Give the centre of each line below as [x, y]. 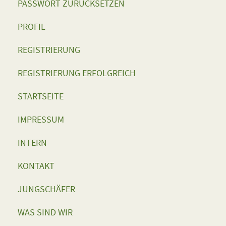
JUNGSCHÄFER [46, 189]
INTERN [32, 143]
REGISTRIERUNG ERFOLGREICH [77, 73]
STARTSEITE [41, 96]
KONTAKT [36, 166]
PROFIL [32, 27]
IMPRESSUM [41, 120]
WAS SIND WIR [45, 212]
